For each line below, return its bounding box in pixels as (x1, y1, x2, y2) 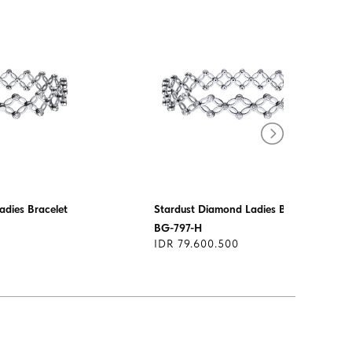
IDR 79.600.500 (154, 237, 239, 251)
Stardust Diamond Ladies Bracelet (154, 203, 319, 216)
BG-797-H (154, 222, 202, 235)
